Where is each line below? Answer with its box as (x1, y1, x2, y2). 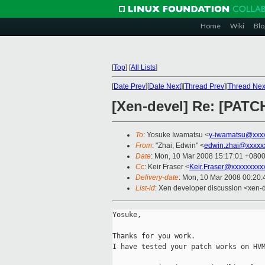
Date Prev (114, 82, 146, 91)
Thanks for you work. (112, 232, 195, 241)
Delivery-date (135, 173, 179, 182)
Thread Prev (185, 82, 224, 91)
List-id (135, 184, 155, 193)
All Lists (131, 63, 156, 72)
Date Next (149, 82, 181, 91)
